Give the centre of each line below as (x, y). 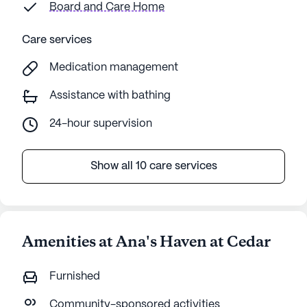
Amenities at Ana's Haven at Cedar (146, 243)
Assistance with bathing (110, 96)
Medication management (114, 67)
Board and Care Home (107, 7)
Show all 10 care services (153, 166)
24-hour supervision (101, 124)
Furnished (75, 277)
